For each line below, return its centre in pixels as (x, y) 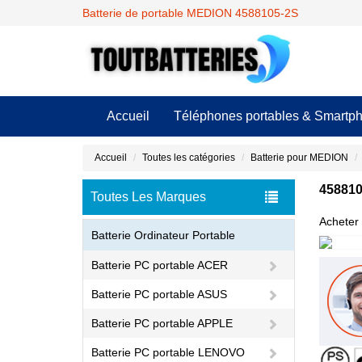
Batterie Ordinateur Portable (163, 235)
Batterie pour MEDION (299, 158)
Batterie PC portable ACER (160, 265)
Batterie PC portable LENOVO (168, 352)
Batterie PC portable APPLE (162, 323)
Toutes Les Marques (148, 197)
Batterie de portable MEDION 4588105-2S (190, 13)
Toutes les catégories (189, 158)
